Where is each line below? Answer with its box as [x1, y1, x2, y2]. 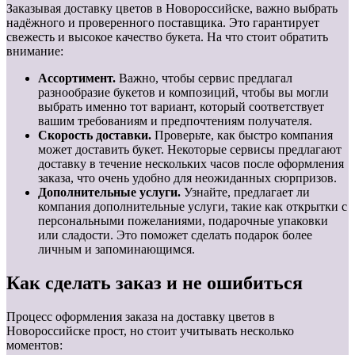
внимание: [6, 44, 63, 59]
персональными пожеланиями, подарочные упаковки [38, 214, 328, 228]
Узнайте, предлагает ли [181, 185, 310, 200]
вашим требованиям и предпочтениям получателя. [38, 114, 312, 128]
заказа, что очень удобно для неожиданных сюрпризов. [38, 171, 337, 185]
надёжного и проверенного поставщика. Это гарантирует [6, 16, 319, 30]
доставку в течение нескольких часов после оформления [38, 157, 344, 171]
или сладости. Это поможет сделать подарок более [38, 228, 312, 242]
